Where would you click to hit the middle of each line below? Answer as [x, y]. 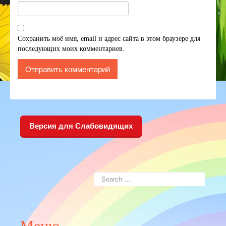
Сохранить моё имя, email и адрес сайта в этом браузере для [109, 38]
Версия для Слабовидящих [81, 126]
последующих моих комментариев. [71, 48]
